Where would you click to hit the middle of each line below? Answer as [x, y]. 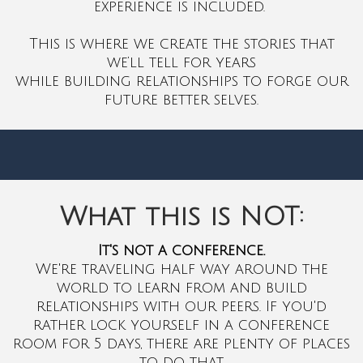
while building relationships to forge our [181, 81]
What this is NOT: [181, 216]
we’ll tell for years [181, 62]
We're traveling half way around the [181, 269]
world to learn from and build [181, 287]
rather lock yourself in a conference [181, 325]
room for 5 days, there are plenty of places [181, 343]
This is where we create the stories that [181, 43]
